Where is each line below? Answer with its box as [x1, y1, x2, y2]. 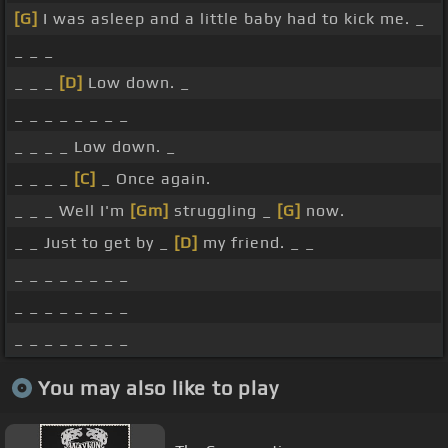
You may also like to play [37, 375, 279, 399]
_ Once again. [96, 169, 211, 189]
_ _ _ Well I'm [14, 201, 130, 221]
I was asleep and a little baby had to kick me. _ [38, 9, 425, 29]
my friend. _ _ [198, 233, 315, 253]
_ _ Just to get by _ [14, 233, 174, 253]
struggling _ [169, 201, 277, 221]
